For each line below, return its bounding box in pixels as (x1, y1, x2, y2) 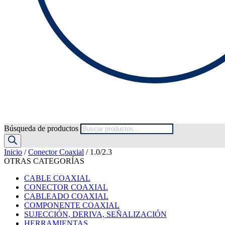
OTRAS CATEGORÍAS (4, 157, 84, 165)
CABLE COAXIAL (24, 174, 90, 182)
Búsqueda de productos (4, 124, 80, 133)
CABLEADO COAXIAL (24, 192, 108, 200)
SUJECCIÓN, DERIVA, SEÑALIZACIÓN (24, 210, 167, 218)
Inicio (4, 148, 22, 156)
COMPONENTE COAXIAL (24, 201, 120, 209)
